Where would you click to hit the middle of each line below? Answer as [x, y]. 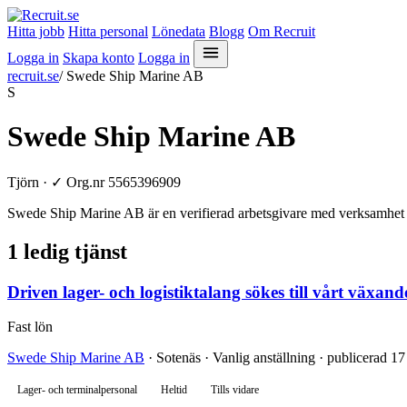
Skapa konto [99, 58]
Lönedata [179, 31]
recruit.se [33, 76]
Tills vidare [235, 390]
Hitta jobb [36, 31]
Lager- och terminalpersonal [77, 390]
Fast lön [30, 327]
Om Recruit [282, 31]
